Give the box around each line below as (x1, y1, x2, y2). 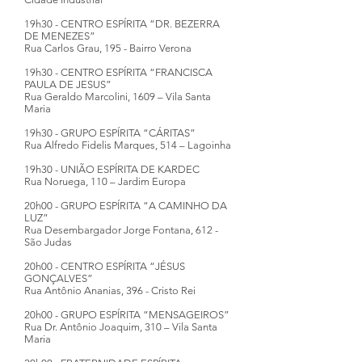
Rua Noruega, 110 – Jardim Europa (24, 175, 186, 187)
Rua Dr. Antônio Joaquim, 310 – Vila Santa (24, 321, 217, 333)
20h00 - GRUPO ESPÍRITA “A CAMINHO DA (24, 200, 227, 212)
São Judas (24, 236, 72, 248)
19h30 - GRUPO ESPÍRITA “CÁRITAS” (24, 127, 196, 139)
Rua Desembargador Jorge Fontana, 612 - (24, 224, 218, 236)
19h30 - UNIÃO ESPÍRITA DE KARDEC (24, 163, 200, 175)
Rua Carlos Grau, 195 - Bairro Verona (24, 42, 192, 54)
